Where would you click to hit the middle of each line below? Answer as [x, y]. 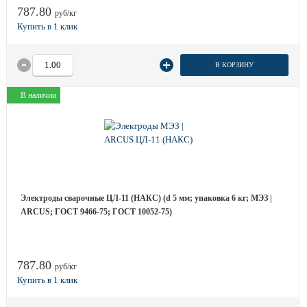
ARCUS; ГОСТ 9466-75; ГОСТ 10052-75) [96, 212]
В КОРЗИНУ [234, 65]
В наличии [38, 95]
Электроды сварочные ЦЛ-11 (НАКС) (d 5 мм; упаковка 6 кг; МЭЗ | [146, 198]
